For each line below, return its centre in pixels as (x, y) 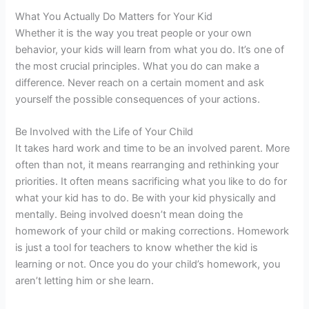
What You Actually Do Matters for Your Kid (114, 17)
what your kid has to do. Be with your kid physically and (146, 198)
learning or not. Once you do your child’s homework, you (148, 265)
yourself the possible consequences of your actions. (138, 100)
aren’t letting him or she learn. (85, 281)
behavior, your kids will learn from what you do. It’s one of (150, 50)
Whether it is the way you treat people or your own (134, 33)
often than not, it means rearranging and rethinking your (147, 165)
